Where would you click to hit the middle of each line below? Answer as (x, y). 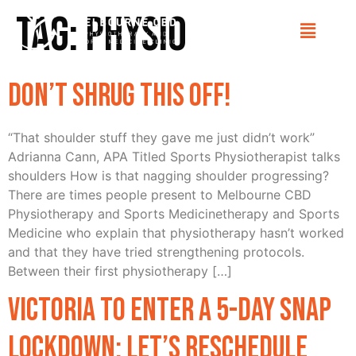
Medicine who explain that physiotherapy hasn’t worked (176, 233)
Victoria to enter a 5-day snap (170, 311)
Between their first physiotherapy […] (120, 271)
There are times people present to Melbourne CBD (160, 195)
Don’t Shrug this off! (120, 96)
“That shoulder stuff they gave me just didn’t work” (161, 137)
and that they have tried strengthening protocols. (156, 252)
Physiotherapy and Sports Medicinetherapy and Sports (174, 214)
